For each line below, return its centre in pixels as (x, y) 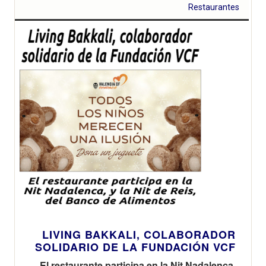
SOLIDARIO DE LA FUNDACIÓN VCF (135, 247)
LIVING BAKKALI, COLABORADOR (139, 234)
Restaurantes (214, 7)
